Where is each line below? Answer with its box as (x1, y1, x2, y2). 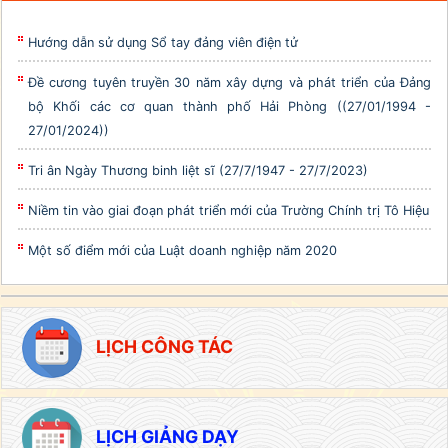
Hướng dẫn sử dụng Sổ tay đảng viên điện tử (28, 34, 298, 50)
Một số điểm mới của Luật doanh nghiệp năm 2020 (28, 242, 337, 258)
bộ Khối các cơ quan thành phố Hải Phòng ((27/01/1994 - (28, 98, 431, 114)
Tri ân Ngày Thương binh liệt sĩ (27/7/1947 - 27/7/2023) (28, 162, 368, 178)
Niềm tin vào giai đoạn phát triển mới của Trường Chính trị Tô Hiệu (28, 202, 429, 218)
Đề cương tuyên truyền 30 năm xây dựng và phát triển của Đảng (28, 74, 431, 90)
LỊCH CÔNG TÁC (92, 335, 233, 357)
